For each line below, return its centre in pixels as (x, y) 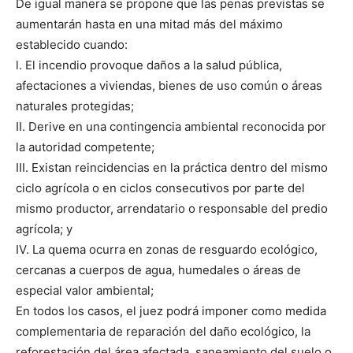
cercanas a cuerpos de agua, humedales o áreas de (158, 269)
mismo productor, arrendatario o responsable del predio (172, 208)
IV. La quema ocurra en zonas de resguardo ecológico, (167, 249)
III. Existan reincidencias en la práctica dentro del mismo (172, 167)
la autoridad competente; (85, 147)
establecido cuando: (72, 44)
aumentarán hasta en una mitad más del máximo (149, 24)
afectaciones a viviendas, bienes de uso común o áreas (169, 85)
